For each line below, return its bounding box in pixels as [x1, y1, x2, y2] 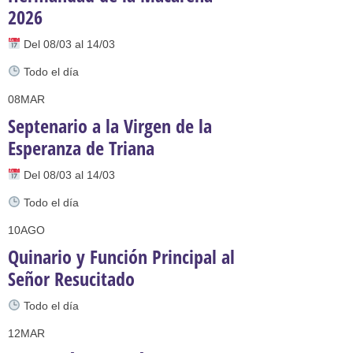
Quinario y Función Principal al [8, 243, 235, 269]
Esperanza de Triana [8, 135, 154, 161]
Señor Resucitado [8, 266, 135, 292]
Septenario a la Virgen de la [8, 113, 212, 139]
